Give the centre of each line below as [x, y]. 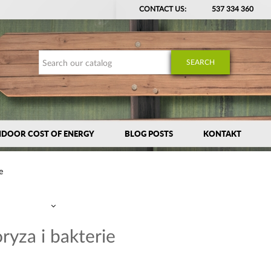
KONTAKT [222, 133]
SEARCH [201, 62]
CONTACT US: [162, 9]
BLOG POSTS [149, 133]
